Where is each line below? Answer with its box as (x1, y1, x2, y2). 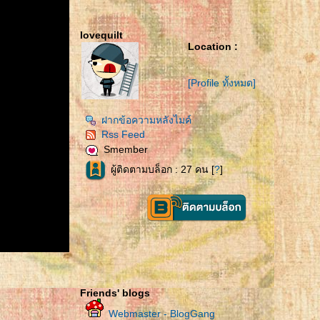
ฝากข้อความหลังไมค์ (101, 114, 191, 126)
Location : (188, 41, 238, 52)
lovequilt (80, 29, 123, 41)
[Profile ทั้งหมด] (188, 77, 256, 89)
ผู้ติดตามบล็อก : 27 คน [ (111, 164, 214, 176)
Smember (104, 144, 148, 156)
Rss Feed (101, 129, 145, 140)
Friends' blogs (80, 287, 150, 299)
